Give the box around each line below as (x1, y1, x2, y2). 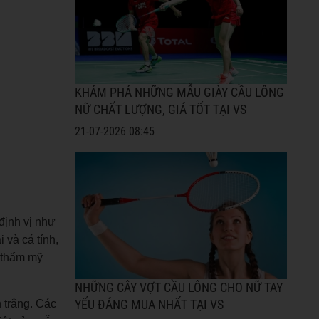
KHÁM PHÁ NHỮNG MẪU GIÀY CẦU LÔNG (74, 85, 284, 100)
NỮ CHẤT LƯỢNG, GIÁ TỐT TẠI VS (74, 103, 246, 117)
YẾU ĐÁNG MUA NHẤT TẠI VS (74, 298, 224, 313)
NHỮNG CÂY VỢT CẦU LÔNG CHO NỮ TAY (74, 281, 283, 296)
